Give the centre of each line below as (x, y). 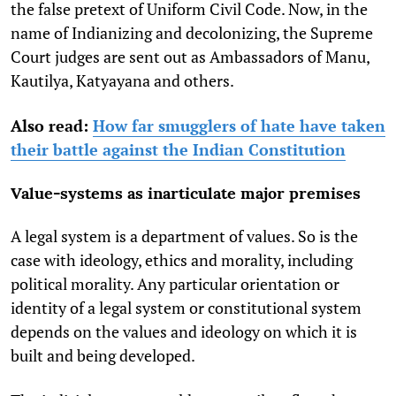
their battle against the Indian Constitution (178, 149)
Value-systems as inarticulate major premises (186, 193)
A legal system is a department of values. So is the (184, 236)
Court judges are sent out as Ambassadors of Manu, (190, 56)
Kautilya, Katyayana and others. (122, 80)
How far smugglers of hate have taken (239, 125)
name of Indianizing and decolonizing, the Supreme (192, 32)
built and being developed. (103, 355)
